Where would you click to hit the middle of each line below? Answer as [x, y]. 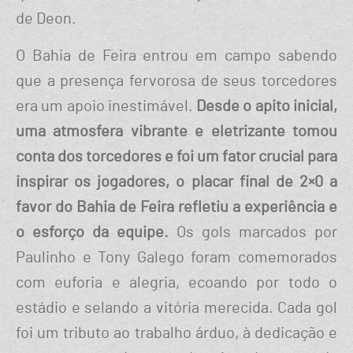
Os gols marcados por [253, 233]
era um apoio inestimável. [106, 107]
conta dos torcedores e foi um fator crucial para [176, 157]
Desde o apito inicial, [267, 107]
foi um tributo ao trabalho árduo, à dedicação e [176, 334]
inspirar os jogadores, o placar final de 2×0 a [176, 182]
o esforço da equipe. [92, 233]
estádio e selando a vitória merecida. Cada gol [176, 308]
